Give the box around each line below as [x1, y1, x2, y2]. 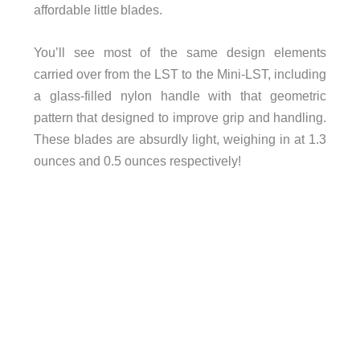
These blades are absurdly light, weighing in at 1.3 [33, 131, 327, 146]
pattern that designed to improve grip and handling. [33, 109, 327, 125]
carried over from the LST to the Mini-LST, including [33, 66, 327, 81]
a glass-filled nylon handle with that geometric [33, 88, 327, 103]
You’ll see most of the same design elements [33, 44, 327, 59]
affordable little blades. [33, 2, 162, 17]
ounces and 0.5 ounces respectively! [33, 153, 241, 168]
